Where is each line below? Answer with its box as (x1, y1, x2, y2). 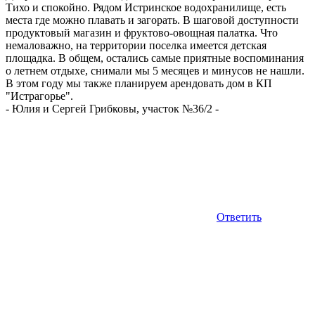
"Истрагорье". (6, 89, 73, 102)
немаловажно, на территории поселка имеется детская (6, 39, 266, 51)
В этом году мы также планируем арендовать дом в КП (6, 77, 272, 89)
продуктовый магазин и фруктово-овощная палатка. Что (6, 26, 278, 39)
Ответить (217, 210, 262, 223)
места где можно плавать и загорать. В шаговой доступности (6, 13, 299, 26)
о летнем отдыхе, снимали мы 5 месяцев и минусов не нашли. (6, 64, 304, 77)
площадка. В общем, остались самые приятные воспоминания (6, 51, 304, 64)
